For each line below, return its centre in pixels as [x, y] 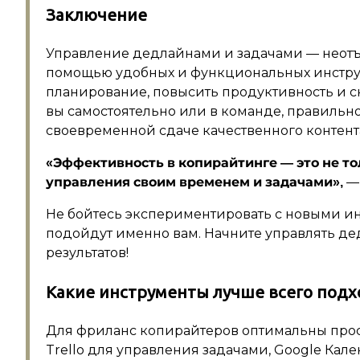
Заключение [96, 15]
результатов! [87, 253]
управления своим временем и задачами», [194, 182]
